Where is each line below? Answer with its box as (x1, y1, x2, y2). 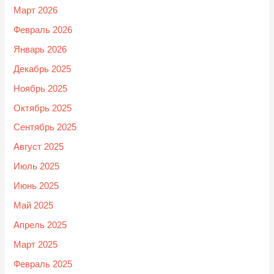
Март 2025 (13, 240, 58, 250)
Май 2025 (13, 201, 54, 211)
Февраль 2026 (13, 24, 73, 35)
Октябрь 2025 (13, 103, 72, 113)
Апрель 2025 (13, 220, 67, 231)
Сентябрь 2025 (13, 122, 77, 133)
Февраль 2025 (13, 259, 73, 270)
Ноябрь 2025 (13, 83, 68, 94)
